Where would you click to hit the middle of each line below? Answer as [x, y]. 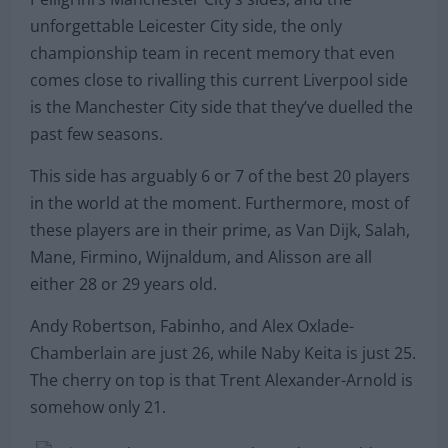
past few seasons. [96, 133]
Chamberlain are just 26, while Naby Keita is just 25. [223, 352]
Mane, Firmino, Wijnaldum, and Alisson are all [201, 256]
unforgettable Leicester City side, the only [186, 25]
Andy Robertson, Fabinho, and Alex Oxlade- [192, 325]
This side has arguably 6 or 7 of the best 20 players [220, 175]
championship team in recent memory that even [212, 52]
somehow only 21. [98, 406]
